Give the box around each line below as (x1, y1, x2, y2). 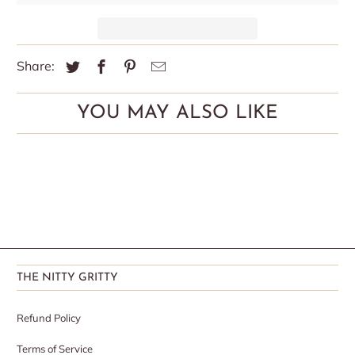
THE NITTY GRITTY (17, 272, 119, 284)
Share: (17, 58, 59, 74)
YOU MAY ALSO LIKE (77, 104, 278, 124)
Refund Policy (17, 311, 82, 325)
